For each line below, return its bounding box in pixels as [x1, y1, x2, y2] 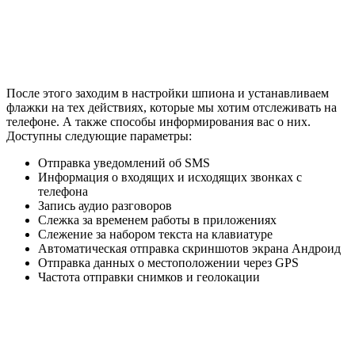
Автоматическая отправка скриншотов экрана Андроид [38, 242, 341, 256]
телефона [38, 185, 88, 199]
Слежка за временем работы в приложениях [38, 213, 277, 227]
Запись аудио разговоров [38, 199, 172, 213]
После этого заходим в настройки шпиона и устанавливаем [6, 86, 329, 101]
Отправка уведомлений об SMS [38, 156, 210, 170]
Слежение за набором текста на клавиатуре [38, 227, 273, 242]
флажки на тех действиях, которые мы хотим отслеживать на [6, 101, 337, 115]
